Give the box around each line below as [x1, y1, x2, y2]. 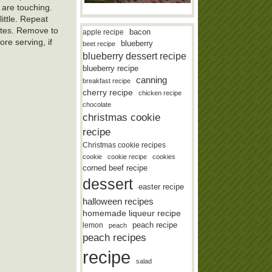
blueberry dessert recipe [83, 50, 187, 61]
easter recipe [138, 182, 185, 191]
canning [136, 75, 168, 85]
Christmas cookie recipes [83, 140, 166, 149]
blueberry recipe [83, 63, 139, 73]
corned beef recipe [83, 163, 148, 172]
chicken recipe [138, 89, 182, 97]
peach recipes [83, 231, 147, 243]
